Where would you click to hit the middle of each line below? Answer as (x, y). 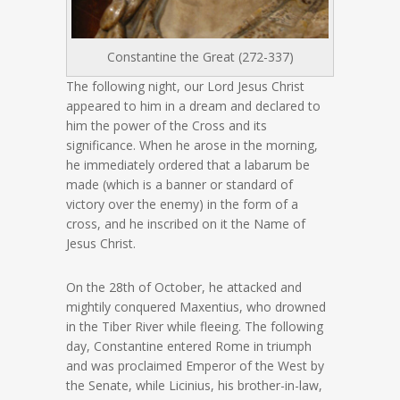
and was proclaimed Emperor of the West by (195, 366)
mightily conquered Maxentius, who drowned (196, 307)
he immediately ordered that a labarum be (188, 165)
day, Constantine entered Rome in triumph (189, 346)
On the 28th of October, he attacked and (184, 287)
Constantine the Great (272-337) (200, 57)
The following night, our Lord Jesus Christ (185, 86)
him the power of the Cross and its (167, 125)
